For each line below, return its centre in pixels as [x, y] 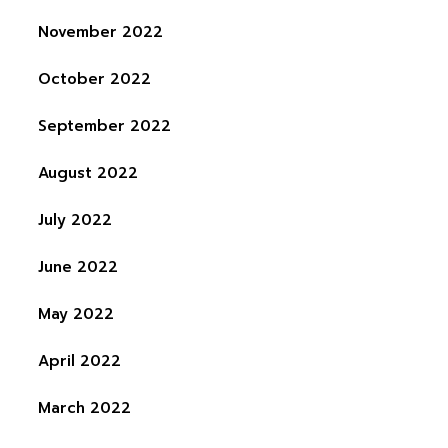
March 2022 [84, 408]
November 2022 [100, 32]
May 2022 [75, 314]
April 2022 [79, 361]
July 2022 [74, 220]
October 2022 [94, 79]
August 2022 [87, 173]
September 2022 [104, 126]
